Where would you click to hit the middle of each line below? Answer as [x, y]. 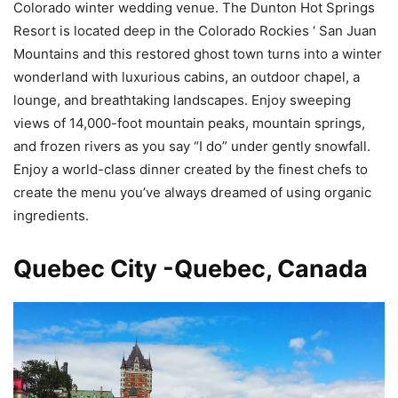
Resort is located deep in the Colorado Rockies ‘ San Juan [195, 30]
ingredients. [51, 215]
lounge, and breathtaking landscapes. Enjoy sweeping [182, 99]
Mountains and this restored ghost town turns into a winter [198, 53]
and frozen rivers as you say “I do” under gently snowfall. [192, 146]
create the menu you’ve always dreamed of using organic [192, 192]
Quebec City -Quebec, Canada [191, 268]
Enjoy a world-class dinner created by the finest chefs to [191, 169]
